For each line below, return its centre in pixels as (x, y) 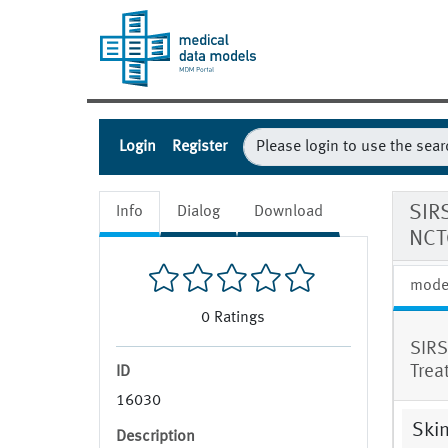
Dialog (198, 212)
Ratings (240, 318)
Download (288, 212)
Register (199, 147)
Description (155, 437)
